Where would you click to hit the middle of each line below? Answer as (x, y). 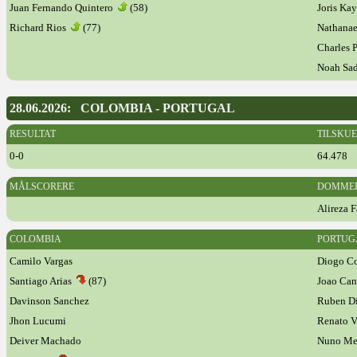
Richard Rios (40, 27)
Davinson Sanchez (49, 301)
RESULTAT (33, 134)
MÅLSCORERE (42, 186)
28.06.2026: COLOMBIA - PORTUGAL (122, 108)
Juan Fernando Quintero (64, 8)
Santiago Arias (43, 281)
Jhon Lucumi (38, 321)
